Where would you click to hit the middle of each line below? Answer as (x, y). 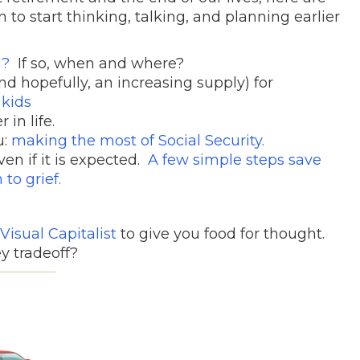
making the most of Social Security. (138, 140)
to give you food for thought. (221, 233)
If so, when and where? (97, 63)
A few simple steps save (235, 160)
